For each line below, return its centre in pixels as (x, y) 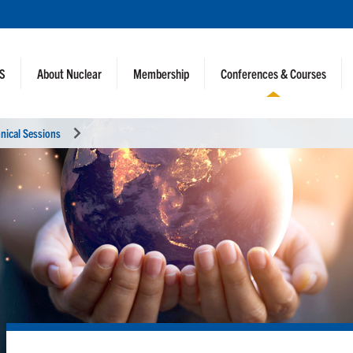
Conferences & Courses (274, 73)
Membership (162, 73)
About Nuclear (70, 73)
